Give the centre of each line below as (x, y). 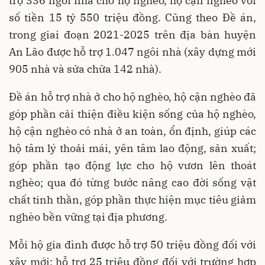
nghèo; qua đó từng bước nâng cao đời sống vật (132, 183)
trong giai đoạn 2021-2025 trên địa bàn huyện (132, 35)
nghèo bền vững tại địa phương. (88, 217)
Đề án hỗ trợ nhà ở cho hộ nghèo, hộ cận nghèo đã (132, 97)
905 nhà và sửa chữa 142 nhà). (85, 69)
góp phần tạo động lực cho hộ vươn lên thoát (132, 166)
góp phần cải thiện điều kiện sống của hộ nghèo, (132, 114)
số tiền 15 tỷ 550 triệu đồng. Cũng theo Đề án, (132, 18)
